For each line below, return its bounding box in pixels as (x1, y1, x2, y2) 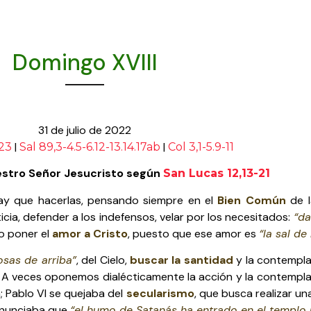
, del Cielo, (76, 253, 127, 268)
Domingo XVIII (12, 47, 158, 77)
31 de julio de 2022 (38, 123, 131, 137)
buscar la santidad (126, 253, 233, 268)
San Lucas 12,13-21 (163, 167, 270, 180)
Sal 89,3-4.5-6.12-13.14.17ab (19, 140, 160, 153)
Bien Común (217, 192, 286, 208)
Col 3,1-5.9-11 (167, 140, 234, 153)
